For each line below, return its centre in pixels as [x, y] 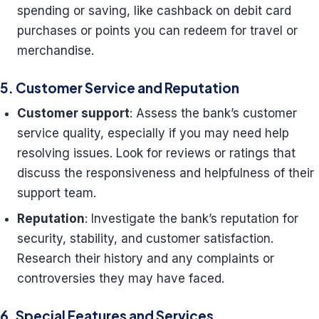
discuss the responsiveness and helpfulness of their [166, 173]
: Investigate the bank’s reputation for [192, 219]
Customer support [73, 113]
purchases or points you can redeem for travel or [157, 31]
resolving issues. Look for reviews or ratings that [156, 153]
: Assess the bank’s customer [213, 113]
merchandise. [56, 51]
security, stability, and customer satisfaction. [145, 239]
